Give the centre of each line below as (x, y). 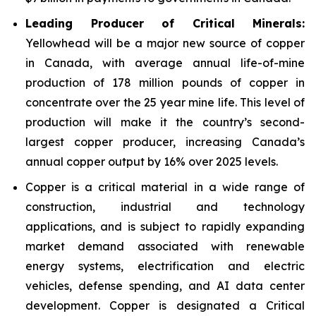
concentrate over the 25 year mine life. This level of (165, 102)
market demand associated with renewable (165, 246)
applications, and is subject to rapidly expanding (165, 226)
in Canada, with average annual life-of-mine (165, 63)
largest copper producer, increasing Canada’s (165, 142)
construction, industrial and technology (165, 207)
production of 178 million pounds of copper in (165, 83)
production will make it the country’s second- (165, 122)
